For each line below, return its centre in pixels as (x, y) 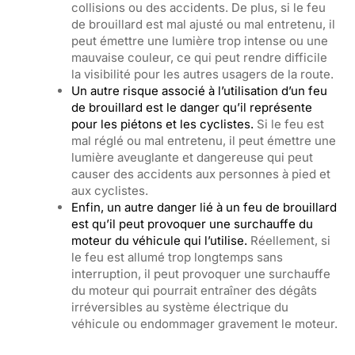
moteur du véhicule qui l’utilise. (159, 240)
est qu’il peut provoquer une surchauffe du (192, 224)
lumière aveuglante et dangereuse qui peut (192, 157)
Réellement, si (289, 240)
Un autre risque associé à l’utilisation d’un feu (199, 91)
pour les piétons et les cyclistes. (164, 124)
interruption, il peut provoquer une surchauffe (201, 274)
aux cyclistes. (111, 191)
